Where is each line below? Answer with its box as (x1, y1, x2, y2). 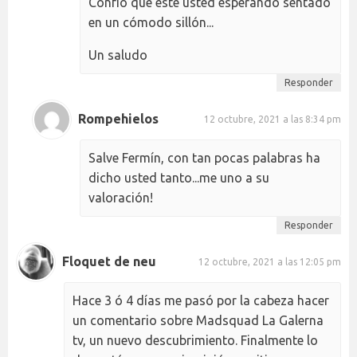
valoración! (88, 190, 153, 205)
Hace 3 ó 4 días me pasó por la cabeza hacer (73, 292, 329, 308)
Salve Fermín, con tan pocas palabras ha (88, 150, 320, 165)
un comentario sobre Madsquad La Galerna (73, 312, 324, 328)
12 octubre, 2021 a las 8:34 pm (204, 114, 341, 125)
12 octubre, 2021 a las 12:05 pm (198, 257, 341, 268)
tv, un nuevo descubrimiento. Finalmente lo (73, 332, 318, 347)
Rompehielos (78, 112, 159, 127)
